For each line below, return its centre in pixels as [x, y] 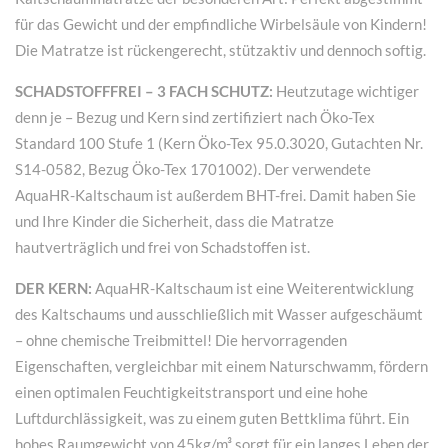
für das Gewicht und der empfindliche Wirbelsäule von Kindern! [221, 23]
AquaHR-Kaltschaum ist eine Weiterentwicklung [253, 287]
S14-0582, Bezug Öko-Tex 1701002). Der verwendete [193, 168]
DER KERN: [53, 287]
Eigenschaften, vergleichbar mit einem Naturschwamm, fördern [221, 365]
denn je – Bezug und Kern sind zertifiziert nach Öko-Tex [195, 116]
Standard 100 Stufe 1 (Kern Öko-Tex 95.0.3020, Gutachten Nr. [219, 142]
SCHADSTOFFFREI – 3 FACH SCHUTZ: [144, 90]
